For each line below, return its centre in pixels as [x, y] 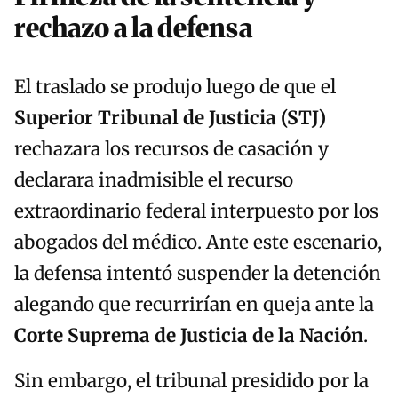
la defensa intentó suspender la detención [198, 274]
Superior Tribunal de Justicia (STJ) [170, 119]
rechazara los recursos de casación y [171, 150]
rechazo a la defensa [133, 28]
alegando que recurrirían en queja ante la [194, 305]
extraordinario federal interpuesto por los [196, 212]
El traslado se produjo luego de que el [175, 88]
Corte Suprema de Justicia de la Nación [189, 336]
